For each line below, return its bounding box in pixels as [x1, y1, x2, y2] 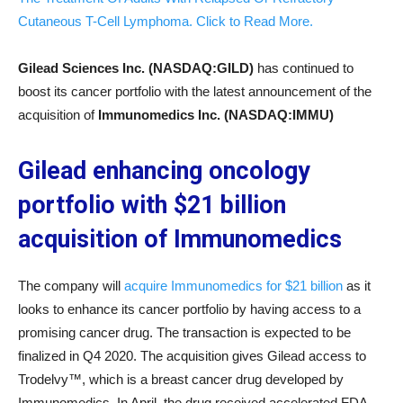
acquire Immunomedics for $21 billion [124, 278, 343, 293]
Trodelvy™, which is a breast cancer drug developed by [18, 372, 344, 387]
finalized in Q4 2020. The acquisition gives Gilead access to [18, 348, 366, 363]
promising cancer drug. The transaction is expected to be [18, 325, 351, 340]
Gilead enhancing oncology [18, 157, 310, 185]
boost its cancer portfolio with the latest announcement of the [18, 84, 372, 99]
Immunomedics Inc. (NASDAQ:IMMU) [98, 107, 334, 122]
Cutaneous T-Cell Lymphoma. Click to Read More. [18, 13, 313, 29]
